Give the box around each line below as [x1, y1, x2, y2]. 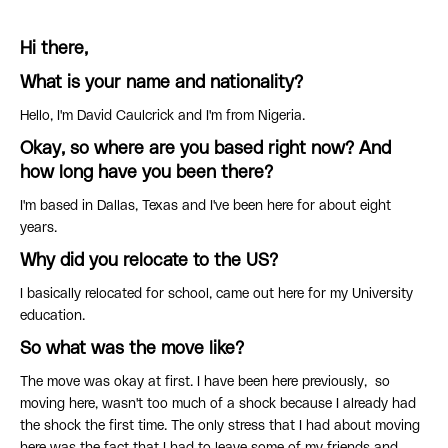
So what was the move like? [20, 340, 249, 359]
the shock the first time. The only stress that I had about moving [20, 419, 420, 434]
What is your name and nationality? [20, 74, 303, 93]
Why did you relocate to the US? [20, 252, 278, 271]
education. [20, 309, 89, 324]
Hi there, [20, 40, 93, 59]
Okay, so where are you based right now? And [20, 140, 391, 159]
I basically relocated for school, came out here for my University [20, 287, 413, 302]
